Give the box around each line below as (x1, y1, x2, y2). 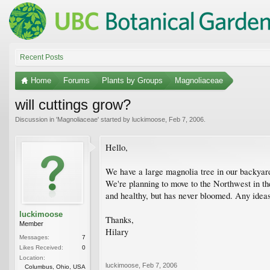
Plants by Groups (102, 75, 163, 85)
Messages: (19, 233, 49, 240)
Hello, (105, 141, 128, 153)
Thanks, (105, 213, 134, 225)
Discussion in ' (15, 115, 57, 123)
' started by (98, 115, 132, 123)
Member (19, 219, 43, 227)
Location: (19, 254, 45, 261)
